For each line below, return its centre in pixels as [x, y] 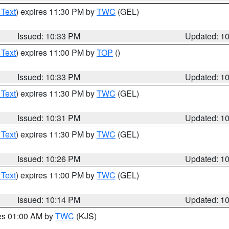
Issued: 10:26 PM [49, 159]
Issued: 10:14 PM [49, 200]
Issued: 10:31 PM [49, 118]
